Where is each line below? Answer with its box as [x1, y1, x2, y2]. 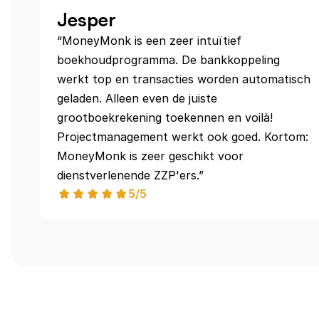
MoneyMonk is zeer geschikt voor [57, 149, 244, 163]
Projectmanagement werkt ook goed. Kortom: [57, 130, 308, 144]
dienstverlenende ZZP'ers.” [57, 168, 204, 182]
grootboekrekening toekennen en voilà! [57, 110, 273, 125]
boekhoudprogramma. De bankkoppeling [57, 53, 280, 67]
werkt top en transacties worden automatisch [57, 72, 310, 86]
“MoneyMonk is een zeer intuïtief [57, 33, 241, 48]
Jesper [57, 8, 116, 31]
